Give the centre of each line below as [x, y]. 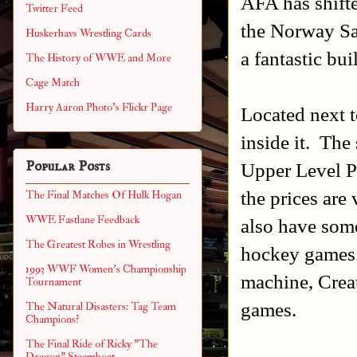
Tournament [53, 281]
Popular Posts [68, 166]
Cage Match [53, 83]
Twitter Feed [54, 9]
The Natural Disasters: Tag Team [101, 306]
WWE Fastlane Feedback [82, 219]
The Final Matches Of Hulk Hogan [104, 194]
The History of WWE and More [98, 58]
